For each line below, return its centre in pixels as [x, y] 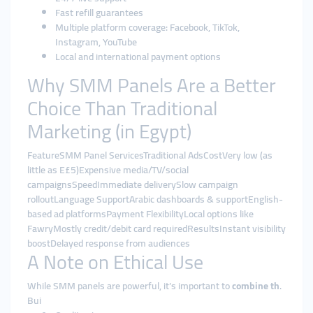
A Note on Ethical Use [115, 262]
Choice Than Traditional [122, 108]
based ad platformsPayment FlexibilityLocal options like [140, 214]
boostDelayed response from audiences [109, 243]
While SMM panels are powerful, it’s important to [130, 286]
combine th [256, 286]
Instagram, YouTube [96, 42]
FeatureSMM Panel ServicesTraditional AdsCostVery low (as [150, 155]
